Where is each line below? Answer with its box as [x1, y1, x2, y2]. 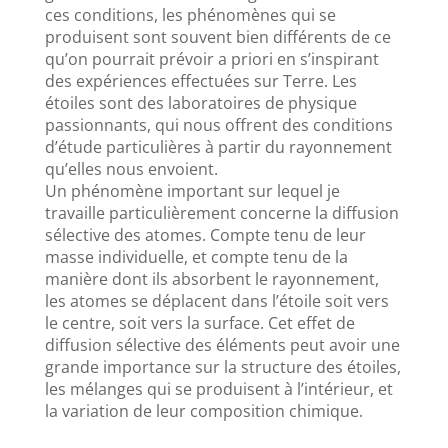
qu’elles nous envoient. [44, 157, 218, 180]
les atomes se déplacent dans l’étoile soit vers [44, 289, 389, 312]
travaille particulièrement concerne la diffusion [44, 201, 399, 224]
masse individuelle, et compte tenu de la [44, 245, 348, 268]
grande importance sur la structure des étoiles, [44, 355, 401, 378]
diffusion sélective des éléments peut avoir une [44, 333, 400, 356]
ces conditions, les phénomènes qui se [44, 3, 336, 26]
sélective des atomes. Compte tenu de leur [44, 223, 366, 246]
